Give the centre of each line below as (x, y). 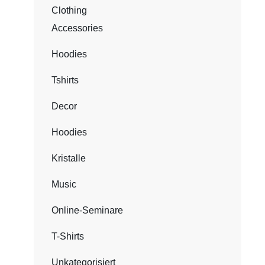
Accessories (77, 28)
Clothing (69, 10)
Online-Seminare (87, 210)
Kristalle (68, 158)
